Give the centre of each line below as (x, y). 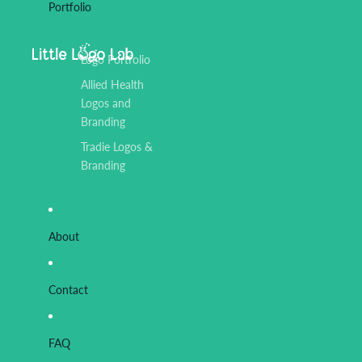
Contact (68, 289)
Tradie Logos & (117, 147)
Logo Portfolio (116, 59)
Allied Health (112, 84)
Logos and (106, 103)
